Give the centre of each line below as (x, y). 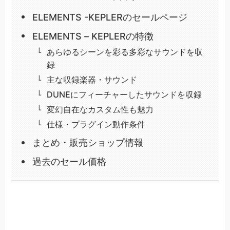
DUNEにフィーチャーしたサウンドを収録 (124, 95)
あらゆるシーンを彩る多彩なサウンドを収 (124, 52)
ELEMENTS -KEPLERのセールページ (110, 17)
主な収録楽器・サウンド (92, 80)
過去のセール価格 (69, 162)
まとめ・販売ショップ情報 (88, 143)
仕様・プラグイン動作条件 (96, 124)
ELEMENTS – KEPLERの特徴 (93, 36)
